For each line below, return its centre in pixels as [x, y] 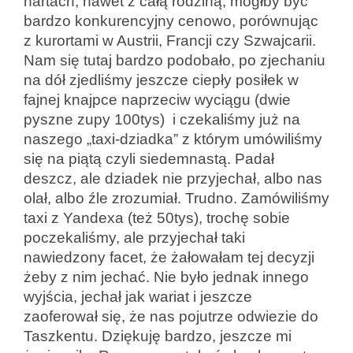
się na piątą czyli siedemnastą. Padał [149, 158]
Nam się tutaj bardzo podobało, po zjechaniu [175, 60]
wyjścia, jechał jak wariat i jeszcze [138, 296]
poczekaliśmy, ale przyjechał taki [134, 237]
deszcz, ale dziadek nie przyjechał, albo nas [173, 178]
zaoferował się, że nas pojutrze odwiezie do [171, 316]
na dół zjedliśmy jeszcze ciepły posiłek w [161, 80]
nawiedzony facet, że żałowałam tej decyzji [169, 257]
